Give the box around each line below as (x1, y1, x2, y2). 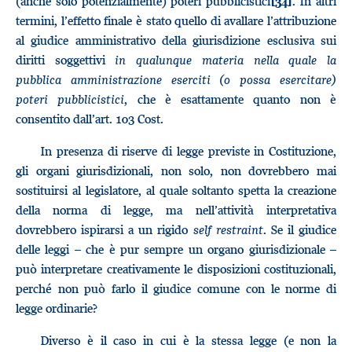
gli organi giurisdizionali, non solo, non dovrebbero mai (16, 163, 336, 178)
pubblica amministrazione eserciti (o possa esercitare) (16, 71, 336, 87)
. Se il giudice (262, 222, 337, 237)
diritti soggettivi (16, 52, 115, 68)
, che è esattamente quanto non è (124, 91, 337, 107)
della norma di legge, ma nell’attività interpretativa (16, 202, 336, 218)
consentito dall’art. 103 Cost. (16, 111, 163, 126)
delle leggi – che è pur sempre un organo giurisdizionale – (16, 241, 336, 257)
